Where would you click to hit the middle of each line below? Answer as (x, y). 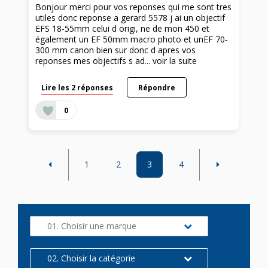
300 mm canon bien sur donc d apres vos (116, 50)
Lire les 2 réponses (77, 87)
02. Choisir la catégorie (91, 258)
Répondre (156, 87)
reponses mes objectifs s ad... (94, 60)
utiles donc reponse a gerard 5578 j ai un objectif (130, 17)
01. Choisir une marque (92, 226)
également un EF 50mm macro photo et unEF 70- (132, 39)
